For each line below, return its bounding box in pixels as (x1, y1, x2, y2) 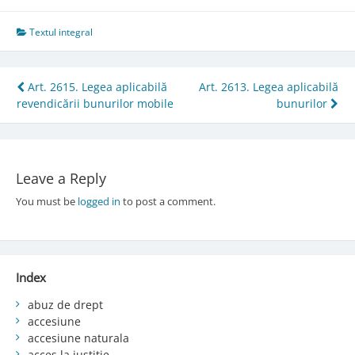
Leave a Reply (15, 168, 106, 188)
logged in (77, 193, 120, 208)
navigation (16, 101, 132, 134)
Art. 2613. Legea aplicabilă (199, 79, 338, 95)
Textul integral (29, 25, 93, 40)
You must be (15, 193, 78, 208)
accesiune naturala (27, 330, 129, 345)
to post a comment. (120, 193, 216, 208)
